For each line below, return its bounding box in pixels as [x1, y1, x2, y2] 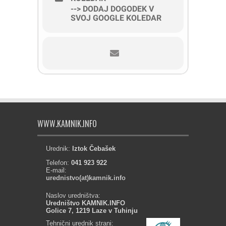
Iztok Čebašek [72, 145, 116, 152]
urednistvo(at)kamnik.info [46, 174, 126, 182]
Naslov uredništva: [46, 192, 100, 199]
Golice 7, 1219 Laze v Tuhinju [46, 207, 138, 214]
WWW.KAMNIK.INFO [37, 118, 97, 130]
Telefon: [46, 159, 71, 166]
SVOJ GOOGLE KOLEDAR [71, 13, 161, 23]
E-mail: [46, 166, 67, 174]
